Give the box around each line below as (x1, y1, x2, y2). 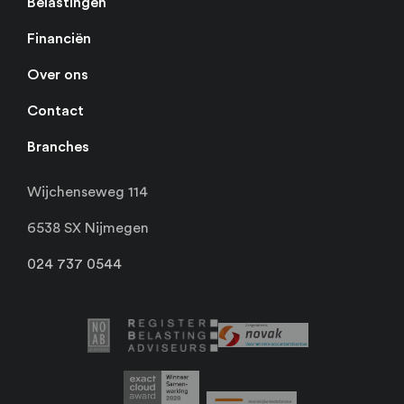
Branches (27, 139, 89, 154)
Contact (27, 103, 84, 118)
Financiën (27, 31, 91, 46)
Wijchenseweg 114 (27, 184, 148, 199)
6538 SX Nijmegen (27, 220, 149, 235)
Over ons (27, 67, 88, 82)
